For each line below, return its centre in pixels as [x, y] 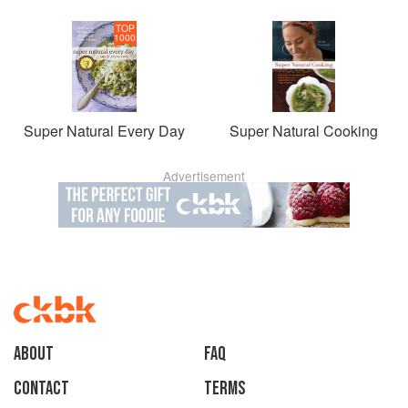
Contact [41, 388]
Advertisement [204, 176]
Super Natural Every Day [104, 131]
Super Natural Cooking [304, 131]
